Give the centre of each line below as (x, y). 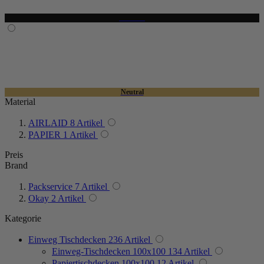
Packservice (50, 186)
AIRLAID (48, 123)
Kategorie (23, 218)
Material (20, 101)
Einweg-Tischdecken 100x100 (109, 251)
